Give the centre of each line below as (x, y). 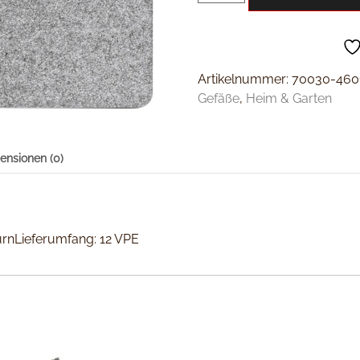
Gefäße (219, 98)
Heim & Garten (289, 98)
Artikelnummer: (245, 79)
